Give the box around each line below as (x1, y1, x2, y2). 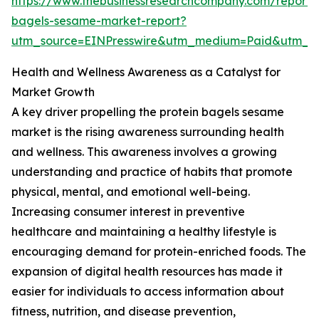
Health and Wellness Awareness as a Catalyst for (11, 65, 281, 80)
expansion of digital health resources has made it (11, 264, 283, 279)
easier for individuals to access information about (11, 284, 284, 299)
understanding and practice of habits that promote (11, 164, 293, 179)
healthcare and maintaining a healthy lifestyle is (11, 224, 276, 239)
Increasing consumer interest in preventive (11, 204, 245, 219)
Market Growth (11, 85, 95, 100)
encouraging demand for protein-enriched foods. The (11, 244, 306, 259)
